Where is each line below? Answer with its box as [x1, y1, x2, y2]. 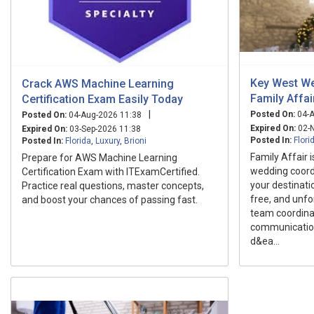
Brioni [124, 135, 146, 146]
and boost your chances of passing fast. [22, 193, 198, 205]
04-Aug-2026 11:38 [67, 109, 142, 120]
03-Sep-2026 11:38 [67, 123, 141, 134]
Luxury [95, 135, 120, 146]
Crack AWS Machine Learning [22, 76, 174, 90]
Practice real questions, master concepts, [22, 179, 204, 191]
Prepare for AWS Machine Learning [22, 151, 177, 163]
